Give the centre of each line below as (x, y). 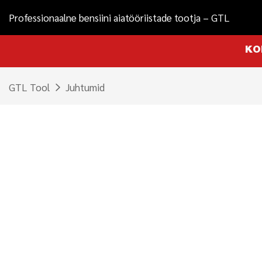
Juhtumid (85, 87)
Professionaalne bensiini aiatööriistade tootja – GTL (119, 18)
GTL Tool (29, 87)
